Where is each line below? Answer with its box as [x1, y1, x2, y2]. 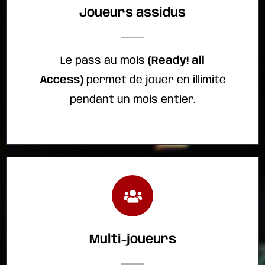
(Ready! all [148, 54, 205, 66]
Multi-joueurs [89, 233, 176, 247]
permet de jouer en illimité [83, 74, 226, 86]
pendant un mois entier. [70, 93, 195, 105]
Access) [39, 74, 83, 86]
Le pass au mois [60, 54, 148, 66]
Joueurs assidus [79, 6, 186, 20]
